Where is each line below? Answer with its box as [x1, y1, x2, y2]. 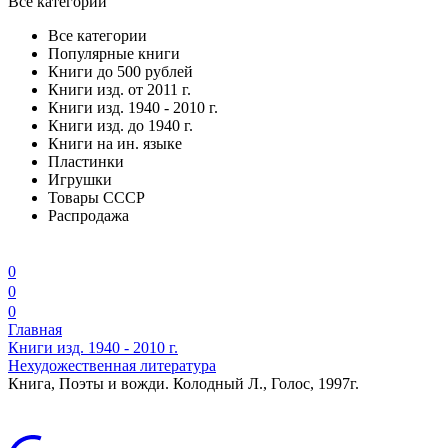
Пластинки [48, 153, 124, 170]
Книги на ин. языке [48, 135, 182, 152]
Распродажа [48, 207, 129, 224]
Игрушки [48, 171, 112, 188]
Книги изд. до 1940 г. [48, 117, 193, 134]
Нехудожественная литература [8, 357, 216, 374]
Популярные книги [48, 45, 180, 62]
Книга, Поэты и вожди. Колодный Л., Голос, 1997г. [8, 375, 359, 392]
